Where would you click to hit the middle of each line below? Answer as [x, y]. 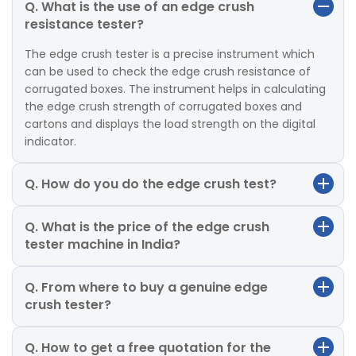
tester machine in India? [103, 244]
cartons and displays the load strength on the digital [170, 124]
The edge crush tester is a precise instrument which [170, 54]
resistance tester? [84, 24]
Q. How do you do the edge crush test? [151, 184]
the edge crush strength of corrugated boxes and [163, 106]
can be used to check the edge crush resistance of [168, 71]
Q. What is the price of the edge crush [147, 226]
